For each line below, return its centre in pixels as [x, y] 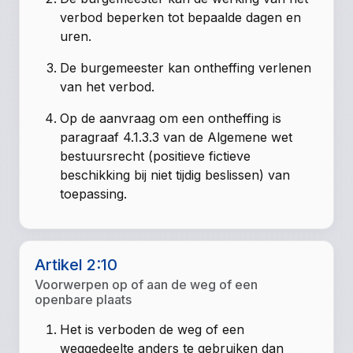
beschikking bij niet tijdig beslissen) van [175, 175]
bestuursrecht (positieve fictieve [156, 156]
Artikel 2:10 [76, 265]
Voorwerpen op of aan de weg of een [147, 285]
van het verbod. [108, 86]
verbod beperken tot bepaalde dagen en [181, 17]
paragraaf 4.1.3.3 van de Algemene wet [176, 137]
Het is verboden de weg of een [152, 330]
